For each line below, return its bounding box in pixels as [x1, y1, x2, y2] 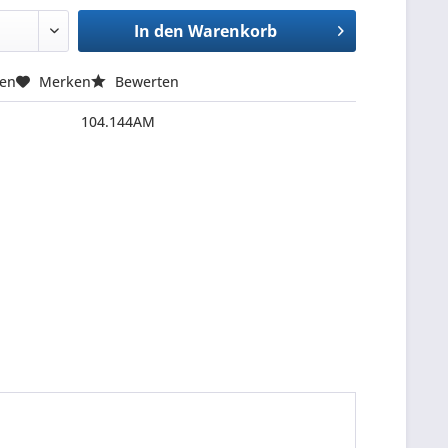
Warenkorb [187, 20, 277, 42]
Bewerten [111, 72, 180, 91]
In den [133, 20, 184, 42]
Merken [39, 72, 92, 91]
